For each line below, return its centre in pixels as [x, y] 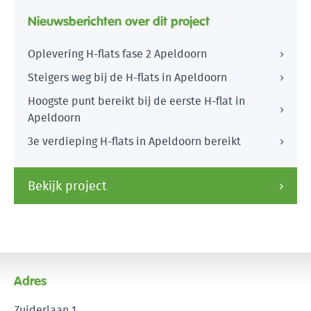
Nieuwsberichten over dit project [119, 21]
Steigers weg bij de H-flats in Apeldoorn [127, 78]
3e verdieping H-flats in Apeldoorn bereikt [134, 142]
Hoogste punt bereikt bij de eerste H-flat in [136, 101]
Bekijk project [67, 186]
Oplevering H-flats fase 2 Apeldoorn [117, 54]
